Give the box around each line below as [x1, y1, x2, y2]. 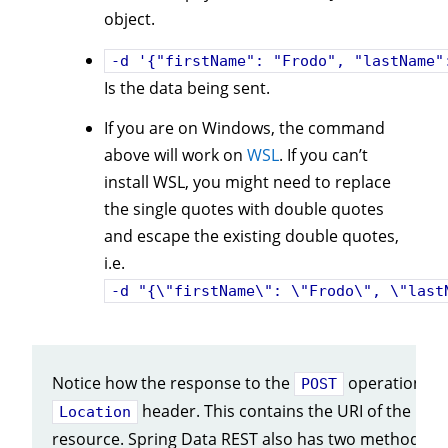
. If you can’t [279, 144, 368, 167]
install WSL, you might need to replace [104, 171, 391, 194]
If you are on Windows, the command [104, 117, 385, 140]
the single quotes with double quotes [104, 198, 384, 221]
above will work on [104, 144, 247, 167]
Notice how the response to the [52, 372, 294, 394]
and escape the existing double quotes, [104, 225, 399, 248]
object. [104, 8, 155, 31]
